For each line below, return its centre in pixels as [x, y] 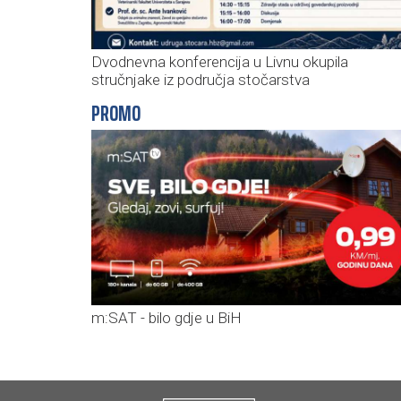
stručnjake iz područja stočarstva [200, 79]
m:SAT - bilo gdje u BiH [166, 317]
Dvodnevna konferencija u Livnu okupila [220, 61]
